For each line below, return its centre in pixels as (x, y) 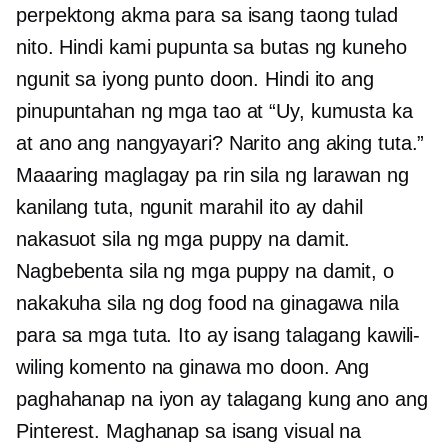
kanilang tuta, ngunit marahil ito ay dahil (189, 207)
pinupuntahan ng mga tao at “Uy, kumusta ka (214, 111)
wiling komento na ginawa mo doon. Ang (193, 367)
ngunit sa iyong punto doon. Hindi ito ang (195, 79)
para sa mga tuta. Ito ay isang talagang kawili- (218, 335)
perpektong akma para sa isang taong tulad (207, 15)
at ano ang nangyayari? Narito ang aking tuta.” (220, 143)
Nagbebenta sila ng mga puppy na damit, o (205, 271)
